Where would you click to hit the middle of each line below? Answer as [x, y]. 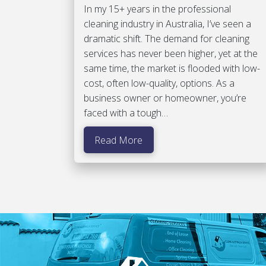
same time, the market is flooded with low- [172, 69]
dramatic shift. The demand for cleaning [166, 39]
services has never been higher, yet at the [170, 54]
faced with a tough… [126, 113]
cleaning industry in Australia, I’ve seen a [167, 24]
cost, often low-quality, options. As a [159, 83]
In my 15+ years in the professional [157, 9]
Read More [119, 140]
